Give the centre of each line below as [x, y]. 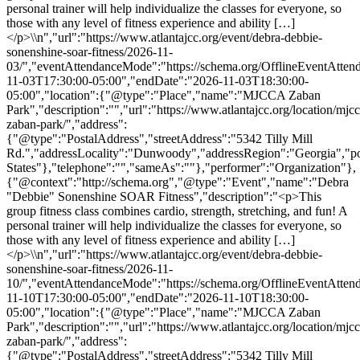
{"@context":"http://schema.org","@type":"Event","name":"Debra [178, 182]
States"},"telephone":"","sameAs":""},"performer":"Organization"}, [181, 167]
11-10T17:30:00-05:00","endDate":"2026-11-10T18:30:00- [157, 297]
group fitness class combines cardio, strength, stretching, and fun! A [177, 211]
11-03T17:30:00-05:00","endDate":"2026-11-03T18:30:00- [157, 80]
